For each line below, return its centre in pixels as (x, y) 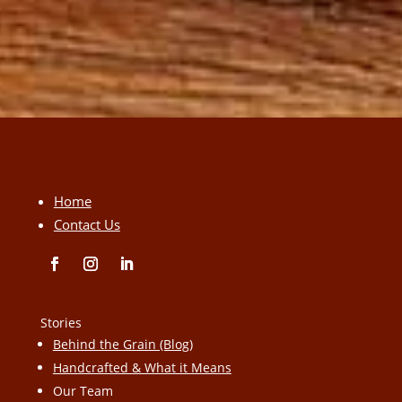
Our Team (83, 390)
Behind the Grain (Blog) (122, 344)
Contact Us (87, 224)
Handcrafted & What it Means (142, 367)
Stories (61, 322)
